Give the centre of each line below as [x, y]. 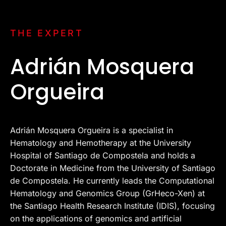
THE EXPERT [47, 33]
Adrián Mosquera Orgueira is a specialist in [92, 130]
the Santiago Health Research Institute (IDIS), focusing [112, 206]
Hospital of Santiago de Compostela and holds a [103, 156]
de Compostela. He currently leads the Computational [112, 181]
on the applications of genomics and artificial [96, 219]
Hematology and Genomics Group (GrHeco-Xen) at [107, 193]
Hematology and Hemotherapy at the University [101, 143]
